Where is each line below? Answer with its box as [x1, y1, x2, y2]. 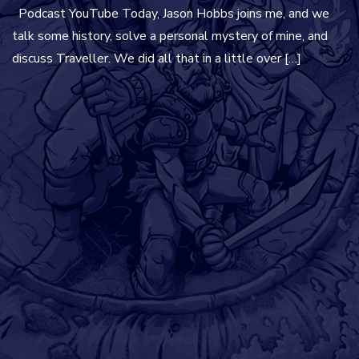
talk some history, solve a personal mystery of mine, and [12, 27, 328, 45]
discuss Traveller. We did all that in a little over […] [12, 50, 301, 67]
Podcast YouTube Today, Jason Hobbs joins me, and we [12, 5, 329, 22]
